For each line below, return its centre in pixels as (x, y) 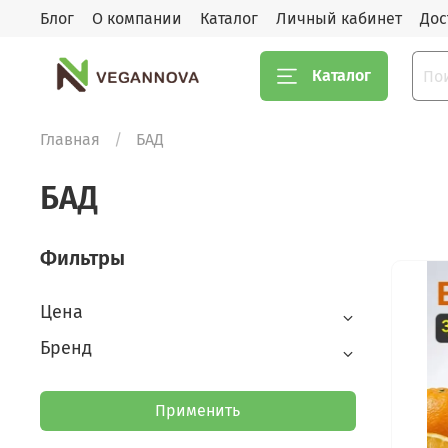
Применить (198, 411)
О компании (137, 18)
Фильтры (82, 258)
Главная (70, 140)
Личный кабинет (339, 18)
